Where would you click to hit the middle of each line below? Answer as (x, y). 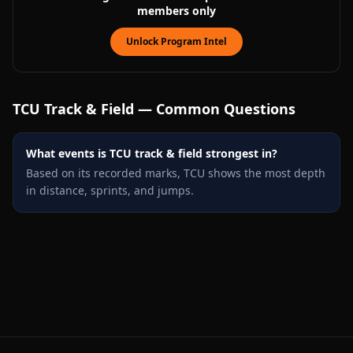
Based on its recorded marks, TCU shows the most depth (176, 173)
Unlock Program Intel (176, 41)
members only (176, 11)
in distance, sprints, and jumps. (110, 190)
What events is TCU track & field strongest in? (152, 153)
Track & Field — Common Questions (168, 109)
